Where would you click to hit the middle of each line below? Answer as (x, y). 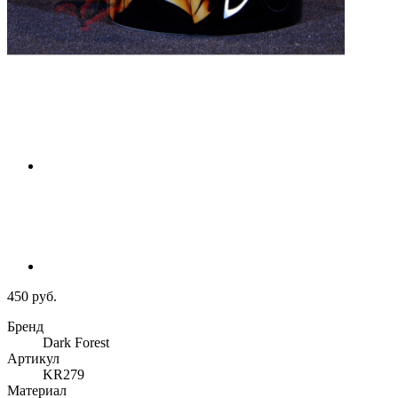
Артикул (33, 359)
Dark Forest (76, 343)
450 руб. (32, 297)
